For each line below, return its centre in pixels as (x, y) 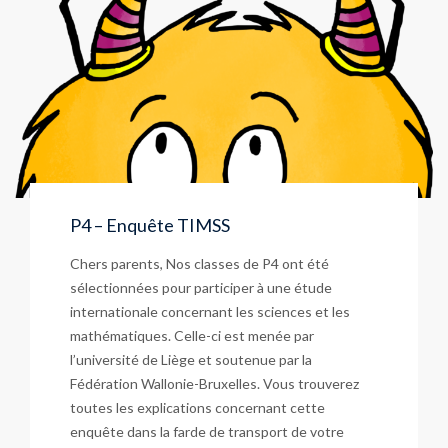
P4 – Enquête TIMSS (150, 224)
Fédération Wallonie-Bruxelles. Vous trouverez (214, 383)
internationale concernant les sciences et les (210, 311)
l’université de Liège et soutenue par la (191, 359)
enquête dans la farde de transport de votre (207, 431)
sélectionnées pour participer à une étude (201, 287)
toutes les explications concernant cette (197, 407)
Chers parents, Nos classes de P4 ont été (199, 263)
